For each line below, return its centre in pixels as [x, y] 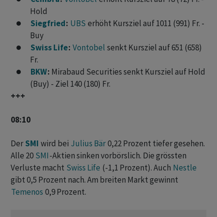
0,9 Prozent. [65, 192]
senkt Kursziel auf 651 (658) [154, 48]
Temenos [27, 192]
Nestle [185, 168]
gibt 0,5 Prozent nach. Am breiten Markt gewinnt [94, 180]
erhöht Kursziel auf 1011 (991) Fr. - [145, 23]
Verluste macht [38, 168]
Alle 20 [23, 156]
